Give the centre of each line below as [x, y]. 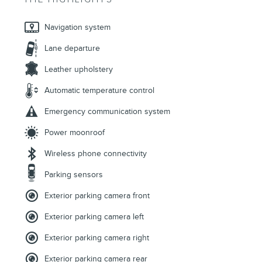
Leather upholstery [79, 69]
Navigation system [77, 27]
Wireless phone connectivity [96, 153]
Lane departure [72, 48]
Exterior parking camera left [94, 216]
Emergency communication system [107, 111]
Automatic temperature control [99, 90]
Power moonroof [75, 132]
